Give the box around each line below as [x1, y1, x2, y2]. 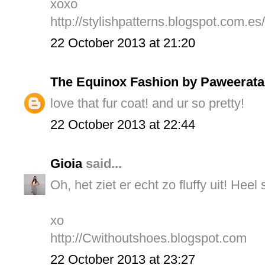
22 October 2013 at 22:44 [50, 117, 195, 132]
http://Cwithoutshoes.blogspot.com [50, 230, 247, 245]
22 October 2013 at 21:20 [50, 35, 195, 50]
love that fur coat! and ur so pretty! [50, 95, 244, 111]
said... [82, 156, 122, 171]
